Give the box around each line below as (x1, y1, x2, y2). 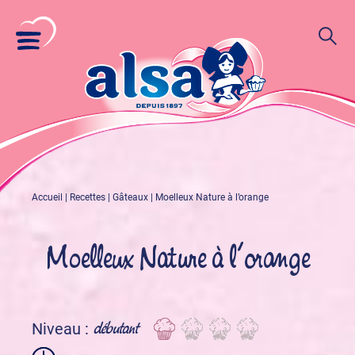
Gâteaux (113, 192, 148, 203)
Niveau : (32, 319, 89, 338)
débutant (94, 319, 138, 338)
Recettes (70, 192, 105, 203)
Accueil (32, 192, 63, 203)
